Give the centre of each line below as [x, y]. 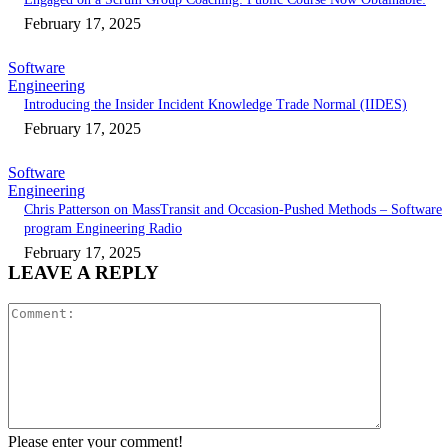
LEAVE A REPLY [83, 273]
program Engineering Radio [103, 229]
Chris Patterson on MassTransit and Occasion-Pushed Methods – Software [233, 210]
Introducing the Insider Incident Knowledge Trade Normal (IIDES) [215, 105]
